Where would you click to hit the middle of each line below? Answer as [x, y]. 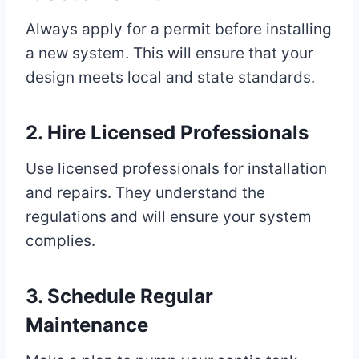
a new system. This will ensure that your [169, 54]
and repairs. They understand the [145, 193]
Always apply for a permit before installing [179, 30]
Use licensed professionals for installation [176, 169]
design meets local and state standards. [170, 78]
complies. [61, 241]
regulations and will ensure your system [169, 217]
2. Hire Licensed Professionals [167, 133]
